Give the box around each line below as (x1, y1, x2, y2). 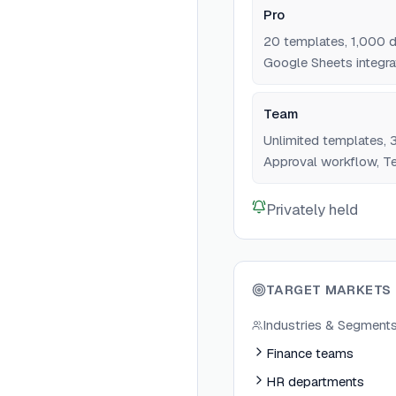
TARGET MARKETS (266, 281, 392, 299)
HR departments (266, 373, 364, 391)
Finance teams (266, 345, 354, 362)
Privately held (266, 200, 358, 220)
